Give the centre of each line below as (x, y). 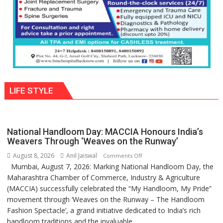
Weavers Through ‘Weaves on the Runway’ (93, 141)
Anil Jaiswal (81, 155)
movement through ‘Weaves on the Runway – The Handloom (106, 199)
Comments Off (123, 155)
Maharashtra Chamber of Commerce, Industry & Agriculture (104, 177)
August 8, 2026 (33, 155)
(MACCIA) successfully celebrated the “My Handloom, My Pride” (110, 188)
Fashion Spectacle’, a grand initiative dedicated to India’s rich (104, 210)
